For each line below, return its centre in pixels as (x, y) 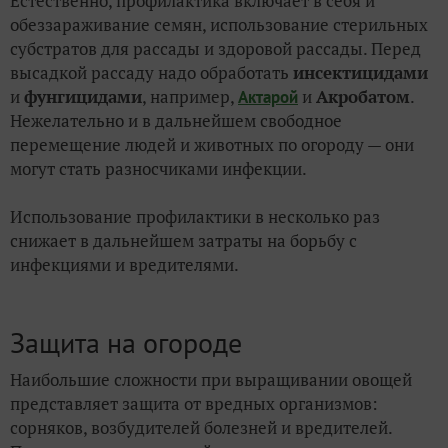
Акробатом (363, 96)
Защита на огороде (126, 342)
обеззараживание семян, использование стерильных (219, 24)
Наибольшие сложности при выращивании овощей (211, 379)
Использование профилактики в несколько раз (195, 216)
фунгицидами (83, 96)
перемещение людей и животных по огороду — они (212, 144)
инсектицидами (360, 72)
